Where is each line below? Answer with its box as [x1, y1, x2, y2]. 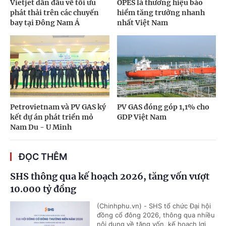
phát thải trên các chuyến [10, 8, 99, 18]
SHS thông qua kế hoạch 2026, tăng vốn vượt [10, 171, 209, 183]
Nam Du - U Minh [10, 123, 72, 132]
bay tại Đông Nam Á [10, 18, 80, 28]
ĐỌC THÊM [19, 151, 67, 162]
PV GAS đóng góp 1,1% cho [117, 102, 209, 112]
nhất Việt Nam [117, 18, 168, 28]
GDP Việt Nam [117, 112, 166, 122]
